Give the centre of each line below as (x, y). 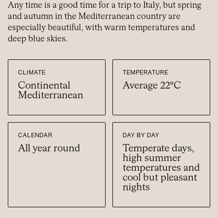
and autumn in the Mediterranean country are (94, 17)
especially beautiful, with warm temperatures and (101, 28)
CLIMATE (32, 72)
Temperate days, (158, 148)
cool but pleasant (160, 177)
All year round (49, 148)
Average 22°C (152, 85)
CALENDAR (35, 135)
